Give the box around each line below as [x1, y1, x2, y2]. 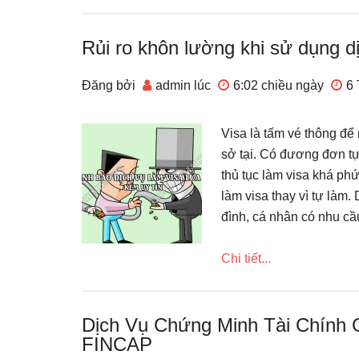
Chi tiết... [221, 252, 271, 265]
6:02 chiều [233, 79, 292, 92]
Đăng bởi [82, 79, 139, 92]
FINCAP [82, 333, 152, 355]
